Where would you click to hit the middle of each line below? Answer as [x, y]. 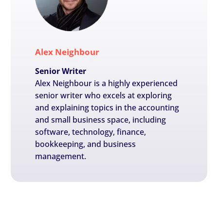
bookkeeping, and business [86, 144]
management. [61, 156]
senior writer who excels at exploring [104, 96]
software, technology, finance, [91, 132]
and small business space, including [101, 120]
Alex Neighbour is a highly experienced [107, 83]
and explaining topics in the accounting [107, 108]
